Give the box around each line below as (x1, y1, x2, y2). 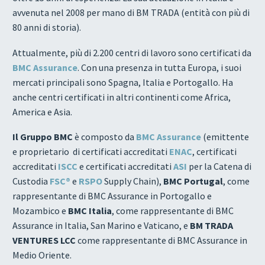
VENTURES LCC (12, 234, 76, 247)
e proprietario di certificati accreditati (12, 146, 169, 158)
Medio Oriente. (12, 249, 72, 261)
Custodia (12, 175, 50, 188)
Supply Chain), (104, 175, 163, 188)
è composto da (73, 131, 136, 143)
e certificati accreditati (77, 160, 172, 173)
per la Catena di (189, 160, 251, 173)
